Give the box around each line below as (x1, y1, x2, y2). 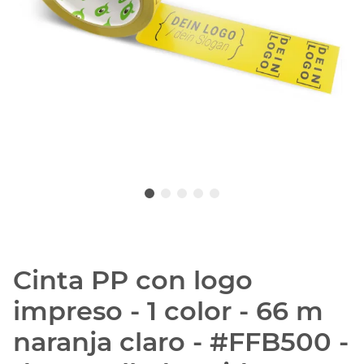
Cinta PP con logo (13, 264, 253, 297)
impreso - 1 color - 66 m (13, 295, 323, 327)
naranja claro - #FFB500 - (13, 326, 349, 358)
